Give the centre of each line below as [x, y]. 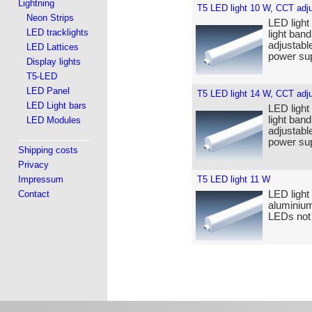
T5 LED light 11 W [234, 179]
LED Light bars [57, 106]
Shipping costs [48, 150]
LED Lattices [53, 47]
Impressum [41, 179]
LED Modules [54, 120]
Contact [34, 194]
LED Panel [48, 91]
